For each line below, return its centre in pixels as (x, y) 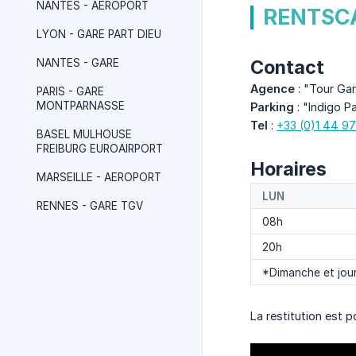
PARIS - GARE (70, 91)
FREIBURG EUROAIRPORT (100, 149)
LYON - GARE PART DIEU (99, 34)
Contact (287, 67)
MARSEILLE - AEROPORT (99, 177)
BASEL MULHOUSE (84, 134)
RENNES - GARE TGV (90, 206)
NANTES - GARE (78, 63)
